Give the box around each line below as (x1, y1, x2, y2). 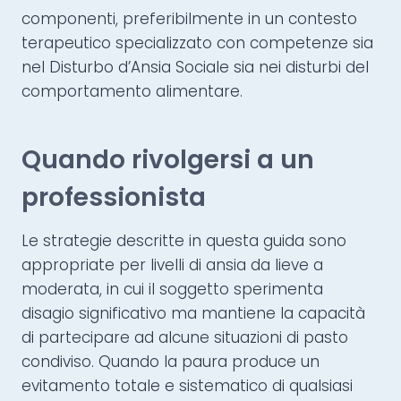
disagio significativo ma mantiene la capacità (21, 303, 365, 325)
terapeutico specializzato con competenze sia (21, 32, 373, 55)
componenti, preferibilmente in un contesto (21, 8, 357, 30)
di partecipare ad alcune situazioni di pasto (21, 327, 348, 349)
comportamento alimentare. (21, 81, 243, 103)
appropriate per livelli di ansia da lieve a (21, 254, 323, 277)
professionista (21, 180, 206, 216)
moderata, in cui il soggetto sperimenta (21, 278, 323, 301)
